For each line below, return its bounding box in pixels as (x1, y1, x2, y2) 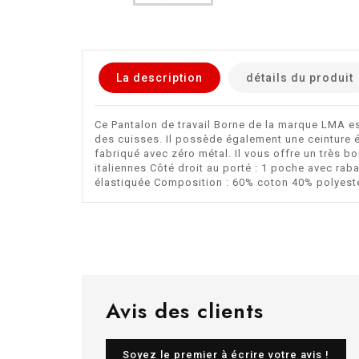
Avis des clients (106, 295, 264, 326)
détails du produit (246, 71, 353, 84)
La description (116, 71, 203, 84)
